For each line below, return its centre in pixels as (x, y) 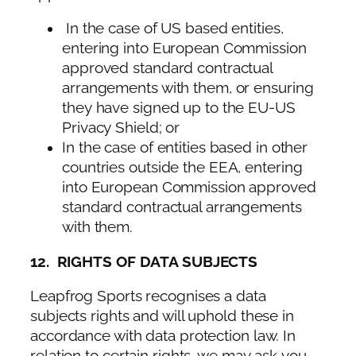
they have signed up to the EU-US (179, 108)
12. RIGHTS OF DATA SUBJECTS (144, 261)
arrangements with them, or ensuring (188, 88)
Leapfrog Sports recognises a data (148, 296)
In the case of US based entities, (173, 29)
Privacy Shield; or (121, 128)
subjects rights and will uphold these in (162, 316)
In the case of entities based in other (185, 148)
